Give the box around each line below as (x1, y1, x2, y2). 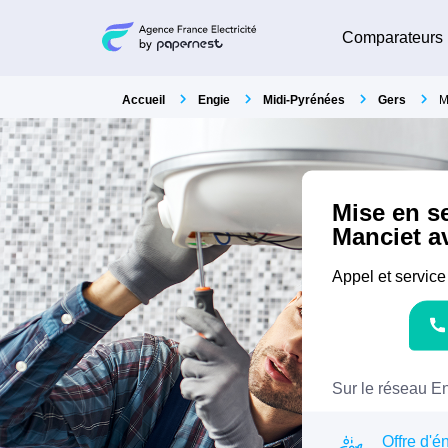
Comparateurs (342, 28, 443, 46)
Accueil (122, 93, 165, 107)
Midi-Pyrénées (263, 93, 345, 107)
